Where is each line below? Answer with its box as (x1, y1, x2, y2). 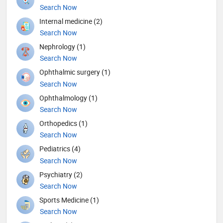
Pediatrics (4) (39, 144, 81, 154)
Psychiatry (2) (39, 169, 83, 179)
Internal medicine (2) (39, 16, 103, 26)
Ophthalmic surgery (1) (39, 67, 111, 77)
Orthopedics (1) (39, 118, 88, 128)
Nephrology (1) (39, 42, 86, 52)
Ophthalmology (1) (39, 93, 98, 103)
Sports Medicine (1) (39, 195, 99, 205)
